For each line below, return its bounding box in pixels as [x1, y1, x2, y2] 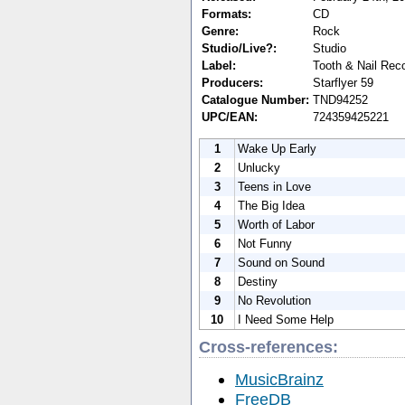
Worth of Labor [238, 217, 315, 231]
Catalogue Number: [202, 92, 309, 107]
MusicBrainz [235, 369, 324, 389]
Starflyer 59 [313, 75, 373, 89]
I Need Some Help [238, 312, 334, 326]
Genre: [202, 24, 239, 38]
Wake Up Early [238, 141, 316, 155]
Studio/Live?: [202, 41, 277, 55]
